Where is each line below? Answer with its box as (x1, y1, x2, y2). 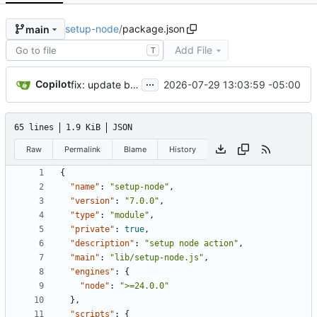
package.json (122, 23, 185, 35)
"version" (70, 196, 115, 207)
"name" (70, 182, 100, 192)
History (169, 144, 197, 154)
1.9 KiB (66, 122, 100, 133)
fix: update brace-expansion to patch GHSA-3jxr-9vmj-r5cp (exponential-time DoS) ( (130, 79, 139, 91)
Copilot (35, 78, 71, 91)
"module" (110, 210, 149, 221)
